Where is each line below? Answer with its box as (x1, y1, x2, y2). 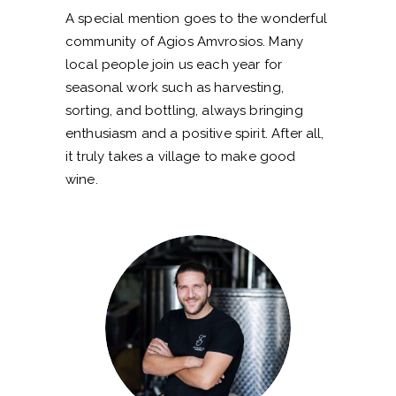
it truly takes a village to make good (65, 148, 296, 165)
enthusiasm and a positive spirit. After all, (65, 126, 324, 142)
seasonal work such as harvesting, (65, 80, 284, 96)
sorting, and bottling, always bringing (65, 103, 303, 119)
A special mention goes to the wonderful (65, 11, 327, 27)
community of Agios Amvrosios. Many (65, 34, 304, 50)
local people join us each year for (65, 57, 283, 73)
